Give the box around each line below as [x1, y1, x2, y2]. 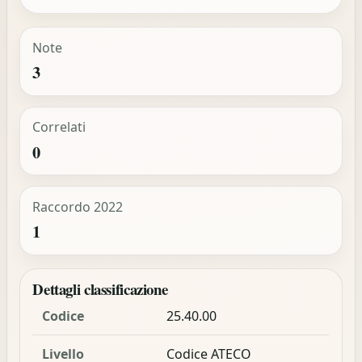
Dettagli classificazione [32, 278, 168, 300]
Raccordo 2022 [32, 197, 123, 216]
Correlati [32, 118, 86, 137]
